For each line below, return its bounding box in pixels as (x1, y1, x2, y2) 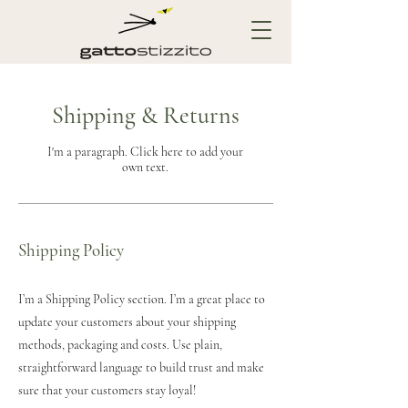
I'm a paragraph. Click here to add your (47, 144, 243, 159)
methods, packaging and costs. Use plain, (18, 337, 222, 352)
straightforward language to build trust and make (18, 360, 264, 375)
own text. (122, 159, 168, 175)
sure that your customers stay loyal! (18, 382, 196, 398)
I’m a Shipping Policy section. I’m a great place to (18, 291, 265, 307)
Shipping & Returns (52, 101, 240, 129)
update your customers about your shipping (18, 314, 236, 330)
